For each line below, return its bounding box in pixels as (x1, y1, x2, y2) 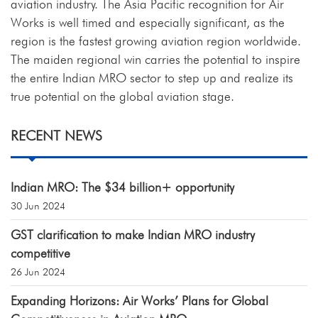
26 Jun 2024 (11, 265, 65, 278)
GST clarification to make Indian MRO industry (11, 227, 255, 243)
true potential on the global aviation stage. (11, 89, 234, 104)
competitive (11, 246, 70, 261)
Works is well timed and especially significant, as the (11, 15, 285, 31)
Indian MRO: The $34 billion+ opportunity (11, 180, 234, 195)
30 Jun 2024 (11, 199, 65, 212)
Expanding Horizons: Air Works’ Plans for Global (11, 293, 268, 309)
